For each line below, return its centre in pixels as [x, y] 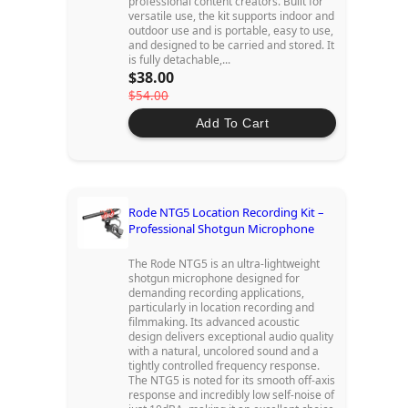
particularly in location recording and [222, 308]
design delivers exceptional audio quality [231, 337]
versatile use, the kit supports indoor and [232, 16]
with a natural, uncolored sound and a [224, 352]
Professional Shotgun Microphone [222, 229]
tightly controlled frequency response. [224, 366]
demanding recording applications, [217, 293]
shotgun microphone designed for [214, 279]
